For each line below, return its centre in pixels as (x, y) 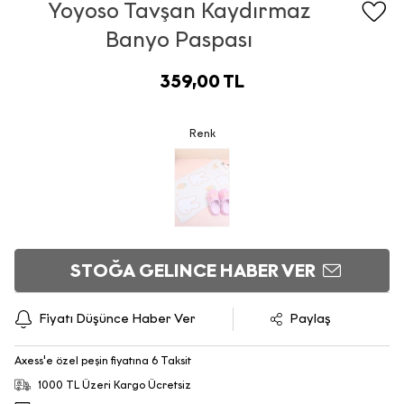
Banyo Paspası (179, 39)
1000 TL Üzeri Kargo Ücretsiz (115, 385)
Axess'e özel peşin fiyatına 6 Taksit (103, 360)
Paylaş (310, 319)
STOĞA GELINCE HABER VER (193, 271)
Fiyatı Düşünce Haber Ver (117, 319)
